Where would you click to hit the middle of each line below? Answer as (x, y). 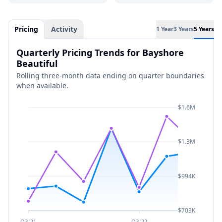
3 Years (184, 29)
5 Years (204, 29)
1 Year (165, 29)
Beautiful (37, 63)
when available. (42, 85)
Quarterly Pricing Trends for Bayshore (100, 53)
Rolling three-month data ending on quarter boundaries (110, 76)
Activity (64, 29)
